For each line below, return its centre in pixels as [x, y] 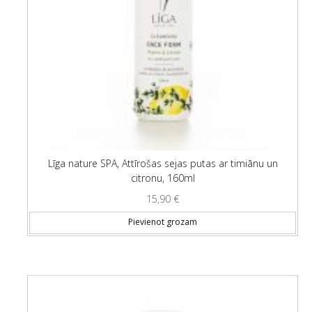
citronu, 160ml [163, 178]
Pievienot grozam [163, 222]
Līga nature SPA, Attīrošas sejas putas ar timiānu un [163, 163]
